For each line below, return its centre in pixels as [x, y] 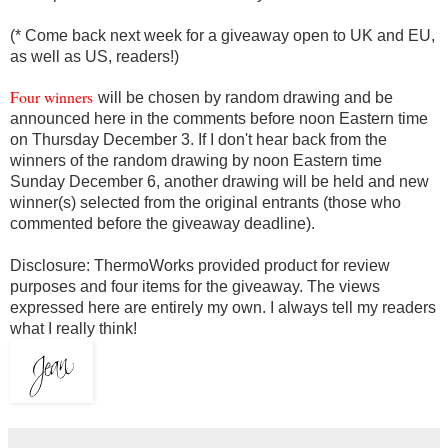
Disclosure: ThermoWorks [104, 266]
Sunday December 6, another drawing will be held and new [219, 182]
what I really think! [73, 329]
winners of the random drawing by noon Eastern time [196, 161]
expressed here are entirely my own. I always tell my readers [223, 308]
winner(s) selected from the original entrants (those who [205, 203]
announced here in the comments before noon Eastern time [219, 119]
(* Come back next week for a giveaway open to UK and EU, [222, 36]
